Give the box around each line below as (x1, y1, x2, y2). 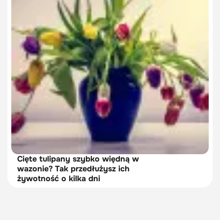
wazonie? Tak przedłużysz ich (17, 164, 130, 174)
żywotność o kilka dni (17, 173, 100, 184)
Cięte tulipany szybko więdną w (17, 154, 139, 164)
